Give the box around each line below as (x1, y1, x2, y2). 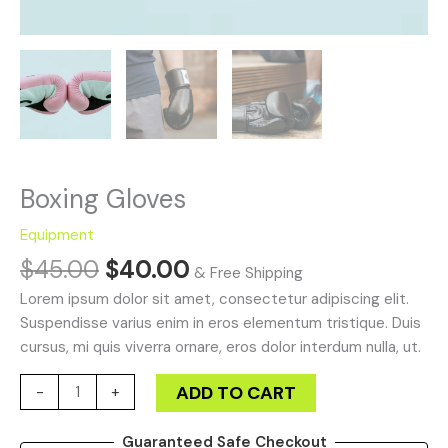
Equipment (20, 225, 94, 246)
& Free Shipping (194, 263, 303, 284)
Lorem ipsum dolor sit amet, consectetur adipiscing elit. (20, 289, 409, 310)
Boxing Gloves (20, 182, 186, 217)
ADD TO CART (176, 381, 297, 406)
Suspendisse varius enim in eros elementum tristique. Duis (20, 313, 421, 334)
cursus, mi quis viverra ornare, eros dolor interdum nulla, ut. (20, 337, 421, 358)
